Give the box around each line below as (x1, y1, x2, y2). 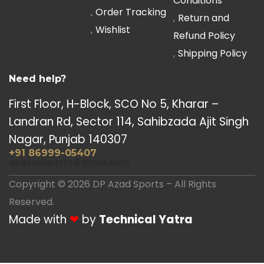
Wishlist (95, 23, 131, 37)
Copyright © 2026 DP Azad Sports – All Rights (9, 177, 216, 191)
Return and (177, 11, 229, 25)
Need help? (9, 73, 66, 84)
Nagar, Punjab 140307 (9, 131, 127, 147)
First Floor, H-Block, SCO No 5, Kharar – (9, 96, 219, 112)
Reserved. (9, 195, 54, 209)
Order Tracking (95, 5, 167, 19)
